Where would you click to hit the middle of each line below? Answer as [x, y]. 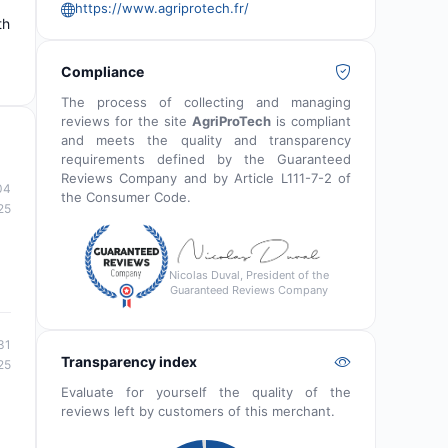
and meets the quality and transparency [206, 139]
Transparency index [129, 362]
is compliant [311, 120]
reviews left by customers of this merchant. [198, 411]
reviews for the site [126, 120]
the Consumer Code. [126, 196]
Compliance [102, 71]
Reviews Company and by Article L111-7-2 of [206, 177]
